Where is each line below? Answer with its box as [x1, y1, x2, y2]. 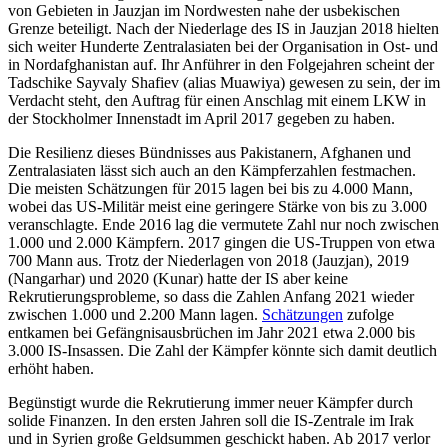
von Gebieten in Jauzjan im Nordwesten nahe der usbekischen [8, 2, 400, 20]
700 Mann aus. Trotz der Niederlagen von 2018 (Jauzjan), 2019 [8, 252, 409, 270]
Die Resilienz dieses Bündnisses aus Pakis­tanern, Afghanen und [8, 144, 411, 162]
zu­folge [343, 306, 394, 324]
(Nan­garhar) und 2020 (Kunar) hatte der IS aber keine [8, 270, 348, 288]
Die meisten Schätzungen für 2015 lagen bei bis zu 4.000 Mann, [8, 180, 413, 198]
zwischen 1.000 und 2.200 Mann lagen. [8, 306, 262, 324]
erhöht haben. [8, 360, 94, 378]
